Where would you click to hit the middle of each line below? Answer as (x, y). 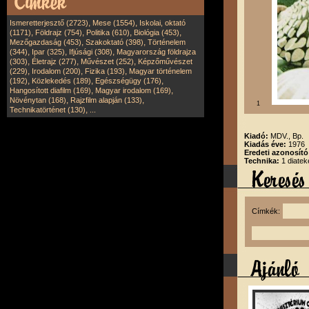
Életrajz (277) (54, 61)
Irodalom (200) (56, 71)
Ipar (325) (48, 52)
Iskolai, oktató (162, 23)
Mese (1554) (114, 23)
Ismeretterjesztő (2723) (49, 23)
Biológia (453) (157, 32)
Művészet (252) (107, 61)
